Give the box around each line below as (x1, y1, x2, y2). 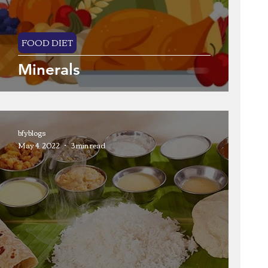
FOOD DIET (22, 35, 73, 50)
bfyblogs (18, 126, 46, 139)
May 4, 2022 (18, 138, 60, 152)
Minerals (18, 60, 80, 79)
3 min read (71, 138, 105, 152)
